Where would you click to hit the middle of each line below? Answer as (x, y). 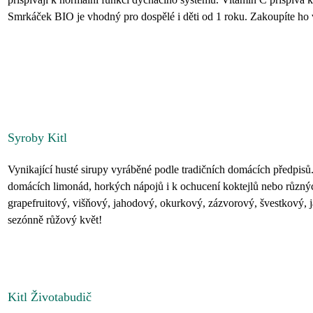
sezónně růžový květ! (56, 220)
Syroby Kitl (37, 138)
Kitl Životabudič (50, 297)
